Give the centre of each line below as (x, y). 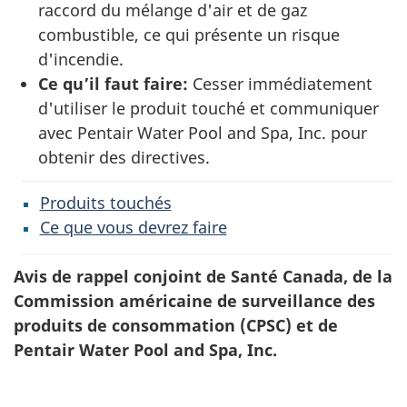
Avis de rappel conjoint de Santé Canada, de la (203, 276)
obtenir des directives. (124, 157)
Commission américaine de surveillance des (194, 301)
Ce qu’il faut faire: (113, 84)
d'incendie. (81, 59)
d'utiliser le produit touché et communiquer (208, 108)
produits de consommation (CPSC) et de (176, 325)
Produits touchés (105, 202)
